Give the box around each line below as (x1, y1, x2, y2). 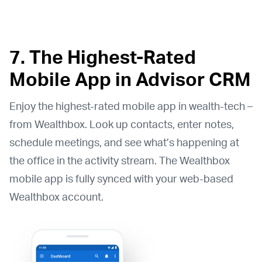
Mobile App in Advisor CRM (9, 67, 251, 91)
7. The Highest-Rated (9, 45, 196, 69)
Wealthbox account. (9, 190, 104, 204)
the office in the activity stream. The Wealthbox (9, 154, 230, 167)
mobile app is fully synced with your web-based (9, 172, 233, 185)
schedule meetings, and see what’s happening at (9, 136, 239, 149)
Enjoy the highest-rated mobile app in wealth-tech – (9, 99, 253, 113)
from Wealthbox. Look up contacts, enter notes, (9, 118, 234, 131)
